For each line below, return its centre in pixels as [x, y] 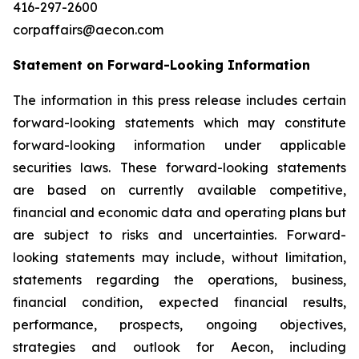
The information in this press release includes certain [179, 100]
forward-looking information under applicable [179, 145]
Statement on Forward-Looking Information [161, 65]
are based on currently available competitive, [179, 190]
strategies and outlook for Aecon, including [179, 347]
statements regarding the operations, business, [179, 280]
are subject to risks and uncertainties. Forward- [179, 235]
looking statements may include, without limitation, [179, 257]
